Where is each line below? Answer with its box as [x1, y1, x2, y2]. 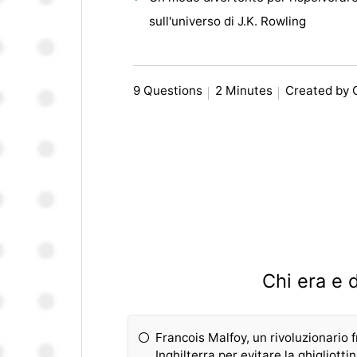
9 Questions [133, 83, 203, 99]
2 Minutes [215, 83, 273, 99]
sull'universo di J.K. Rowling [149, 14, 307, 29]
